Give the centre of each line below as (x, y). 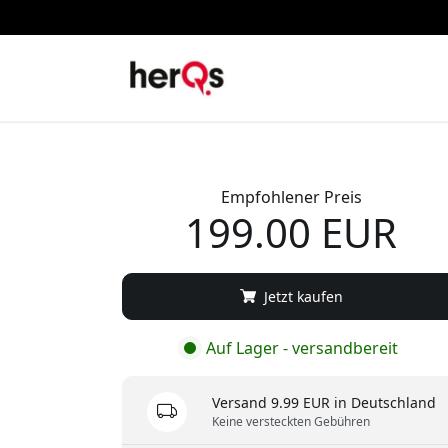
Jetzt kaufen (301, 296)
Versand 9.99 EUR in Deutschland (323, 403)
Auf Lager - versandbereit (300, 347)
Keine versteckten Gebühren (290, 422)
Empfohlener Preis (291, 196)
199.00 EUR (291, 232)
